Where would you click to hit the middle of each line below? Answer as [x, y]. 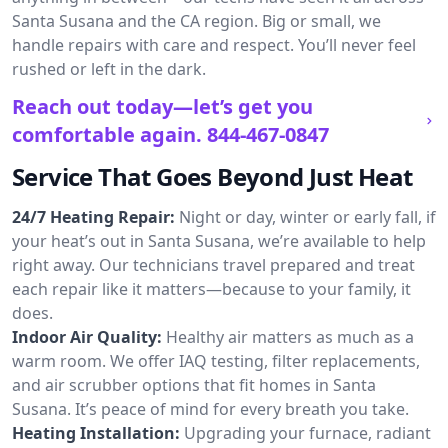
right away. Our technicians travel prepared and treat [213, 265]
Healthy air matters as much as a [290, 337]
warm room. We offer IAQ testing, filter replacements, [216, 361]
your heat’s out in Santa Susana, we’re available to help [219, 241]
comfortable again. [107, 134]
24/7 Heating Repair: [93, 217]
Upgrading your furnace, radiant [307, 433]
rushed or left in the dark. [109, 69]
